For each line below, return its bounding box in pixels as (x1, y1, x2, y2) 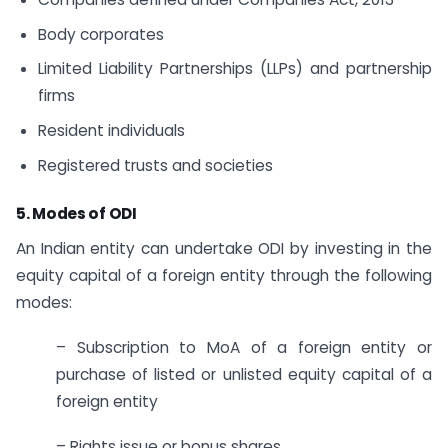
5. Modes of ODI (16, 203, 137, 225)
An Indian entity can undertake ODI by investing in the (16, 238, 432, 260)
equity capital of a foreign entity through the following (16, 265, 432, 287)
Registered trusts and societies (37, 154, 273, 176)
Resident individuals (37, 120, 185, 142)
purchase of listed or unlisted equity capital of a (56, 364, 432, 386)
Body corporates (37, 23, 164, 45)
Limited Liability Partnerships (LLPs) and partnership (37, 58, 432, 80)
